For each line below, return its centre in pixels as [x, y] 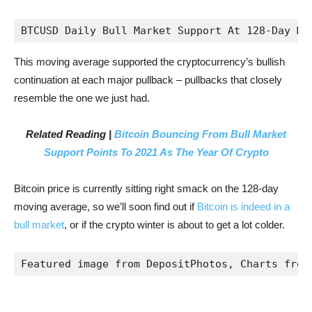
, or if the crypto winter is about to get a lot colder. [174, 225]
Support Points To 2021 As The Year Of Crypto [156, 152]
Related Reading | [70, 134]
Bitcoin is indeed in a [243, 206]
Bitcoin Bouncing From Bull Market [200, 134]
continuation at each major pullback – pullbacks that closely [148, 80]
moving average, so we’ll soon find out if [106, 206]
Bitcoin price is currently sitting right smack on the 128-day [146, 188]
